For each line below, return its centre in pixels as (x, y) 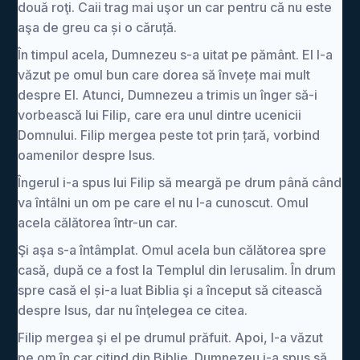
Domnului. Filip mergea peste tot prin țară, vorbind (169, 135)
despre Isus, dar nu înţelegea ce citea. (133, 310)
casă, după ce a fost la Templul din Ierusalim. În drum (177, 270)
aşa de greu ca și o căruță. (98, 27)
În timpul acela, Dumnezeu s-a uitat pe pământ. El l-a (176, 55)
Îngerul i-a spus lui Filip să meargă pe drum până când (180, 182)
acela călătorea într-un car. (98, 223)
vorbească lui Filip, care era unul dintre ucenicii (160, 115)
